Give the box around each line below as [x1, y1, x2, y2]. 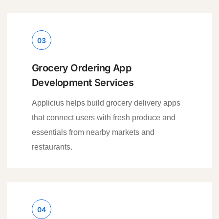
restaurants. [32, 142, 72, 151]
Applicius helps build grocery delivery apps [32, 98, 180, 107]
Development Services [32, 76, 133, 88]
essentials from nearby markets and [32, 128, 154, 136]
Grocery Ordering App [32, 62, 131, 74]
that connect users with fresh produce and [32, 113, 175, 122]
